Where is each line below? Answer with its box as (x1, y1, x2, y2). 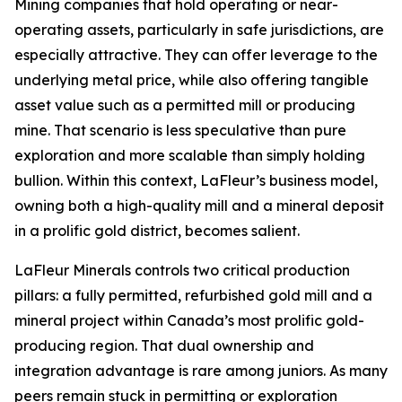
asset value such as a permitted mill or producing (14, 96, 355, 114)
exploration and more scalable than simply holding (14, 146, 365, 164)
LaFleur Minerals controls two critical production (14, 261, 350, 279)
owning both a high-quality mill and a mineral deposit (14, 197, 384, 214)
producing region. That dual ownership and (14, 336, 314, 354)
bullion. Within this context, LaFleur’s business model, (14, 171, 378, 189)
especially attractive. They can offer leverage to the (14, 46, 378, 64)
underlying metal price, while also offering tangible (14, 71, 369, 89)
